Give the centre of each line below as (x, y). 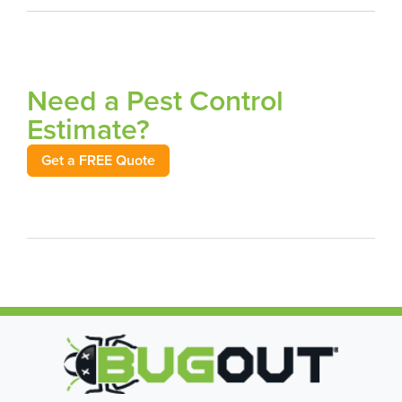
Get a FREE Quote (98, 160)
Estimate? (88, 128)
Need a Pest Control (155, 100)
